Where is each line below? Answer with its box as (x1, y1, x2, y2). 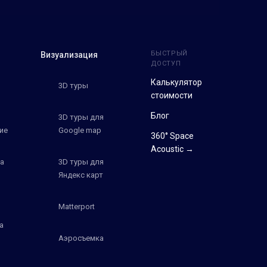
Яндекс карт (58, 170, 104, 179)
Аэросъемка (58, 233, 104, 243)
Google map (58, 125, 102, 135)
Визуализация (41, 49, 98, 60)
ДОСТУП (150, 59, 181, 67)
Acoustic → (150, 144, 194, 154)
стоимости (150, 90, 193, 100)
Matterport (58, 201, 95, 211)
